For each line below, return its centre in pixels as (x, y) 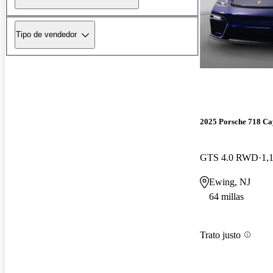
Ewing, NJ (230, 182)
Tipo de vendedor (46, 35)
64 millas (226, 197)
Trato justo (220, 235)
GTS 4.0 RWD (229, 158)
